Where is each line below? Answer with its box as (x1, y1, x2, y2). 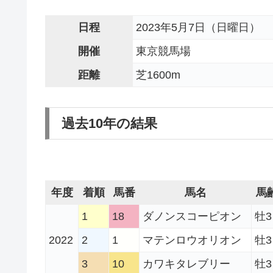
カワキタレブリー (143, 258, 230, 271)
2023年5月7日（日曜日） (136, 21, 260, 34)
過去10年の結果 (62, 115, 157, 131)
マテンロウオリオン (143, 234, 241, 247)
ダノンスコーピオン (143, 210, 241, 223)
